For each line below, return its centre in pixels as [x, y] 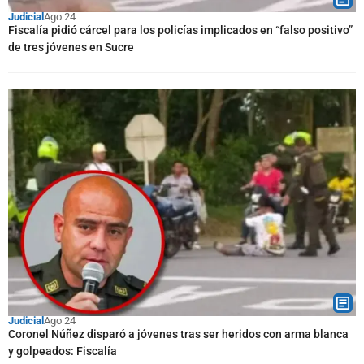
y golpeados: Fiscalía [63, 351]
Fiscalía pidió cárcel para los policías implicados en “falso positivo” [180, 30]
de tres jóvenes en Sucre [71, 47]
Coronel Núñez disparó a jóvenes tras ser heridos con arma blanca [178, 334]
